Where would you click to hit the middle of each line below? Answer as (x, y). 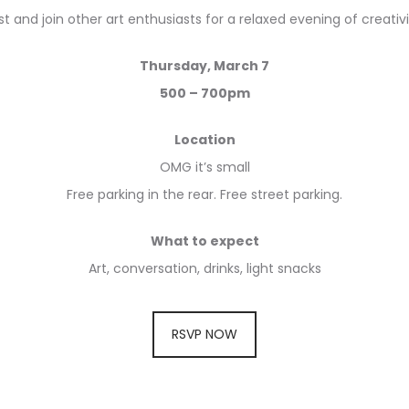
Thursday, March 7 (204, 66)
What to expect (204, 241)
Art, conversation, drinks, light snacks (204, 268)
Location (204, 140)
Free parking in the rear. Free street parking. (204, 194)
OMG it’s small (204, 167)
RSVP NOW (204, 334)
